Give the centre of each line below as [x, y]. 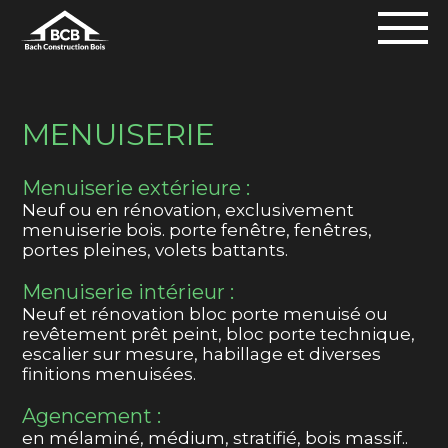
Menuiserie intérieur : [128, 292]
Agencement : [92, 416]
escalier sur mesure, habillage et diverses [202, 354]
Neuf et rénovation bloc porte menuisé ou [205, 314]
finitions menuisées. [109, 374]
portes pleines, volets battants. [155, 250]
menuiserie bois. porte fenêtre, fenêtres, [197, 230]
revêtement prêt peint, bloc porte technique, [219, 334]
